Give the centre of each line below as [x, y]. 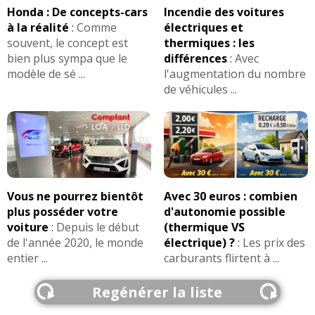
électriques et [203, 28]
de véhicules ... [200, 90]
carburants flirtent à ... [221, 258]
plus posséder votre [63, 211]
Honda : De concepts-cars [77, 12]
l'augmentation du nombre [234, 74]
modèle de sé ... [46, 74]
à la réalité [38, 28]
